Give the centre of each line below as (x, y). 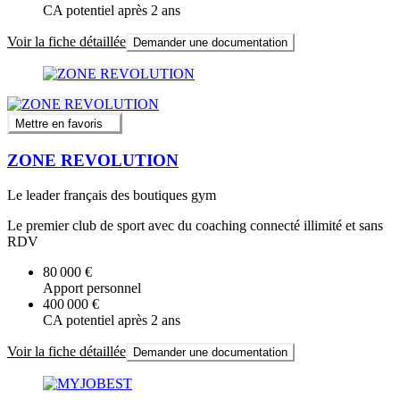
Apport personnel (92, 287)
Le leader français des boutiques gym (112, 195)
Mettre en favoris (59, 124)
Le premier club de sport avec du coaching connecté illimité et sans (195, 225)
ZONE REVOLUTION (93, 161)
